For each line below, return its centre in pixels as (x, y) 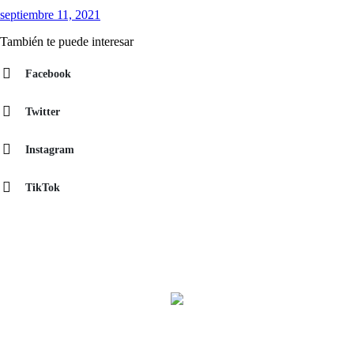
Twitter (43, 111)
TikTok (43, 187)
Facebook (48, 73)
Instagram (50, 149)
